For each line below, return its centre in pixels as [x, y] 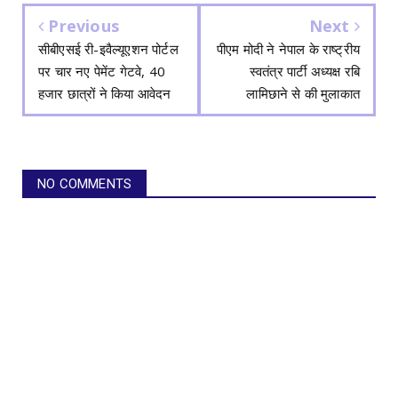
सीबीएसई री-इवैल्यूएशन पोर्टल [108, 49]
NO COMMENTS [85, 184]
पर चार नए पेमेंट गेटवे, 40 [102, 72]
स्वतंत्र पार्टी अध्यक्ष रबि [304, 72]
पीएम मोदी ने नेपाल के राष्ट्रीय [288, 49]
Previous [82, 26]
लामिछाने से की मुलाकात [303, 94]
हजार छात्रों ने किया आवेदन [105, 94]
